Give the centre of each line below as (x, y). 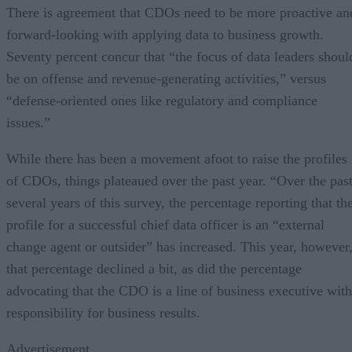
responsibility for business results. (103, 312)
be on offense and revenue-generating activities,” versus (166, 78)
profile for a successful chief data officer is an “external (165, 224)
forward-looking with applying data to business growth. (165, 34)
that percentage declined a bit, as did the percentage (154, 268)
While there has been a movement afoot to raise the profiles (177, 158)
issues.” (28, 122)
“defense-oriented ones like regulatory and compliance (162, 100)
